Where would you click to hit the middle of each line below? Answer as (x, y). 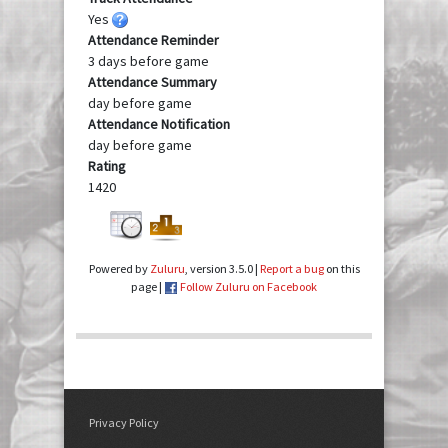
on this (341, 269)
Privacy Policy (124, 423)
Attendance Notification (159, 123)
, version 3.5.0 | (222, 269)
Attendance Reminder (153, 39)
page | (147, 287)
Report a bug (291, 269)
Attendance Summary (152, 81)
